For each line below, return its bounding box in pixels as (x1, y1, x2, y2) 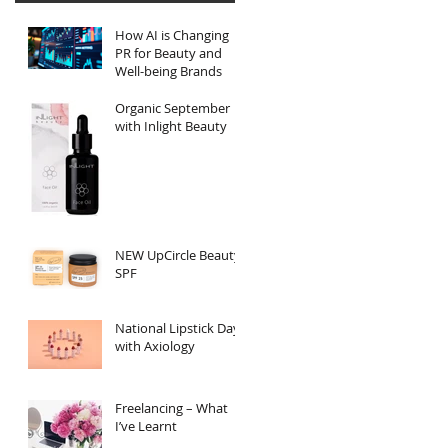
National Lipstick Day (115, 318, 240, 337)
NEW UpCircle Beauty (115, 245, 241, 264)
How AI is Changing (115, 25, 229, 44)
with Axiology (115, 336, 195, 355)
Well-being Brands (115, 61, 222, 80)
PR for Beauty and (115, 43, 222, 62)
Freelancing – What (115, 398, 228, 417)
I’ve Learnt (115, 416, 177, 435)
